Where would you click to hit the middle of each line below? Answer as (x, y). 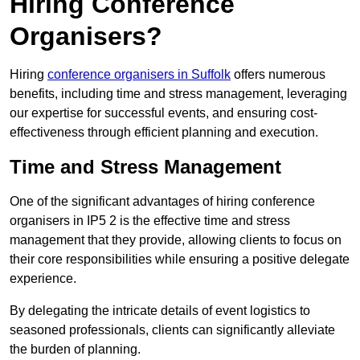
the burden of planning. (75, 350)
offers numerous (278, 75)
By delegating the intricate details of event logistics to (160, 311)
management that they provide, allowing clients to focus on (176, 240)
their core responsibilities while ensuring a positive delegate (180, 260)
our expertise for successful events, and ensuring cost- (164, 113)
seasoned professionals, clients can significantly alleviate (172, 330)
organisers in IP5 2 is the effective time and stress (150, 221)
